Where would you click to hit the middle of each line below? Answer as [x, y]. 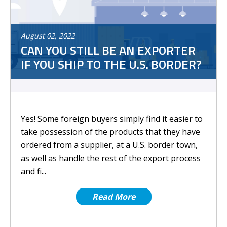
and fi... [33, 171]
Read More [113, 197]
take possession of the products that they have [110, 132]
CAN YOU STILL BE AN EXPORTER [108, 50]
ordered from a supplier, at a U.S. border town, [109, 145]
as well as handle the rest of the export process [111, 158]
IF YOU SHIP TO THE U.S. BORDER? [111, 64]
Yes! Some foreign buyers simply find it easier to [112, 119]
